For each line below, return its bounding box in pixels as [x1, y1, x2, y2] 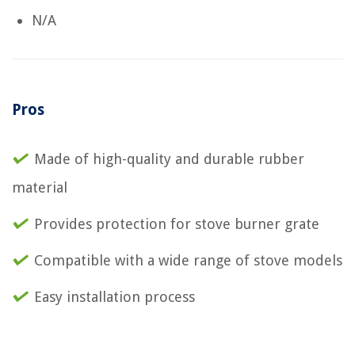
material [12, 178, 67, 196]
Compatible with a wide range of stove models [34, 251, 342, 269]
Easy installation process [34, 288, 195, 305]
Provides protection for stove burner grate [34, 215, 319, 232]
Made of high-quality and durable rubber [34, 150, 304, 167]
